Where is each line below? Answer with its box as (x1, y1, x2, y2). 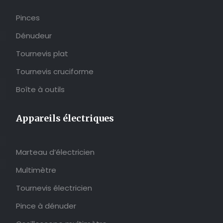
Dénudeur (16, 30, 52, 41)
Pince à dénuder (16, 201, 76, 211)
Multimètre (16, 165, 56, 175)
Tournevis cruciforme (16, 66, 94, 77)
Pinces (16, 12, 40, 23)
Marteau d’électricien (16, 147, 95, 157)
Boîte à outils (16, 84, 65, 95)
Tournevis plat (16, 48, 68, 59)
